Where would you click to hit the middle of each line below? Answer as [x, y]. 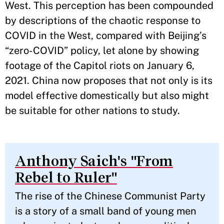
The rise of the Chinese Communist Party [110, 196]
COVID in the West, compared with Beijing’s [106, 35]
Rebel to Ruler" [66, 177]
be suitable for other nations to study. [92, 110]
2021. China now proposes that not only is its [109, 80]
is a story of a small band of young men [106, 211]
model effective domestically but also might [107, 95]
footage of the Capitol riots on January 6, [100, 65]
